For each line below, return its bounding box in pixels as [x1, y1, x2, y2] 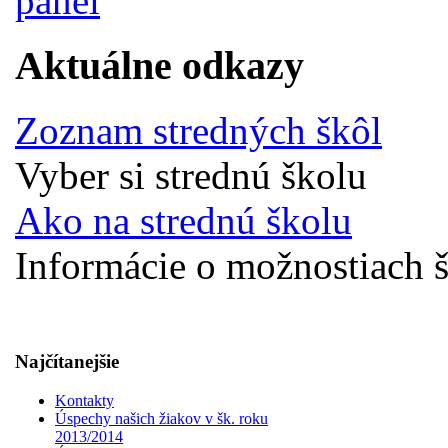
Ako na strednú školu [15, 198, 352, 242]
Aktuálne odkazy [15, 42, 304, 88]
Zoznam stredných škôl [15, 108, 382, 152]
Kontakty [55, 392, 114, 409]
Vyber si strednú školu [15, 153, 367, 197]
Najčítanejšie [15, 351, 119, 373]
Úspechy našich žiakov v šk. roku [55, 410, 268, 427]
